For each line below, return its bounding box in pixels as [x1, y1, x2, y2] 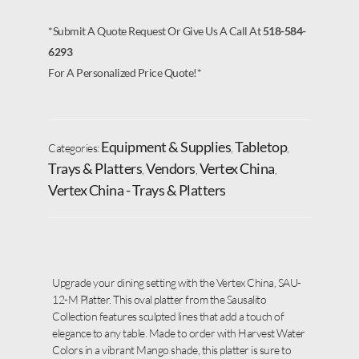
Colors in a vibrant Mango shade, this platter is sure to [52, 343, 291, 357]
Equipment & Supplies [101, 138, 231, 156]
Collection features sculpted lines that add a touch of [52, 309, 284, 324]
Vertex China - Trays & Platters [48, 181, 226, 200]
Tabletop [235, 138, 287, 156]
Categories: [48, 141, 101, 155]
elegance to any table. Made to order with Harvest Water [52, 326, 305, 341]
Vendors [146, 159, 196, 178]
